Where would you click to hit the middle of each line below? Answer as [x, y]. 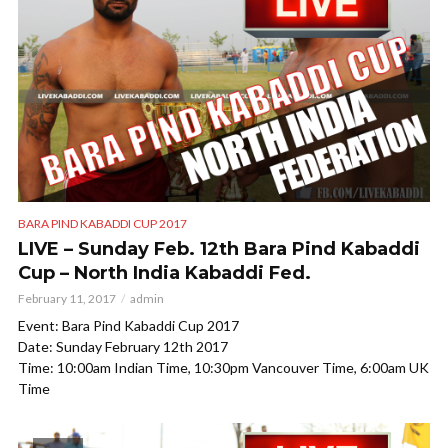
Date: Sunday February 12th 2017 [123, 347]
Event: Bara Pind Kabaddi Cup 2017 [128, 326]
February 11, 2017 [67, 299]
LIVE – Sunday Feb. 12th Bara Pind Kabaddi [219, 249]
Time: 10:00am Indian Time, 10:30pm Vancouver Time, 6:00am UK [223, 368]
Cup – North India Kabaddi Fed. [164, 273]
